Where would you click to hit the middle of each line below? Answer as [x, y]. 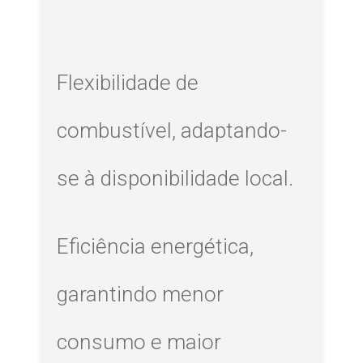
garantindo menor [141, 294]
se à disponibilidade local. [175, 179]
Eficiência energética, [156, 246]
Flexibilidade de [128, 83]
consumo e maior [139, 342]
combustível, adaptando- [172, 131]
